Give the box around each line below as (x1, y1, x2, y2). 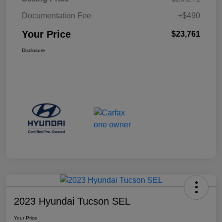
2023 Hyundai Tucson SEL (14, 196, 130, 207)
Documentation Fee (22, 11, 91, 20)
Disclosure (22, 47, 45, 53)
